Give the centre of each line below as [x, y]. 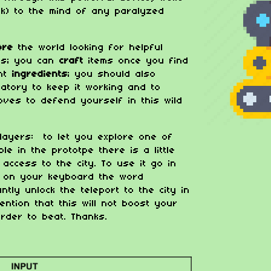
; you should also [112, 74]
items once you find [139, 61]
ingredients [40, 74]
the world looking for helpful [91, 47]
